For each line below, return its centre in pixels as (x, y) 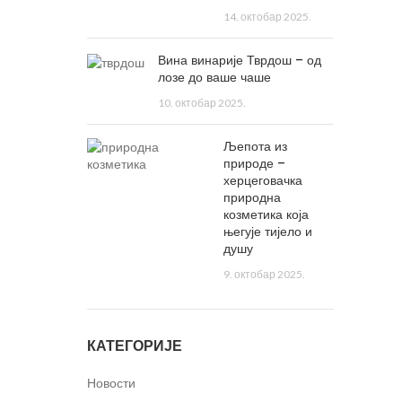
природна (253, 197)
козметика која (267, 214)
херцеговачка (263, 180)
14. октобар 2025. (268, 17)
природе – (255, 163)
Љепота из (256, 146)
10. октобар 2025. (201, 103)
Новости (111, 383)
